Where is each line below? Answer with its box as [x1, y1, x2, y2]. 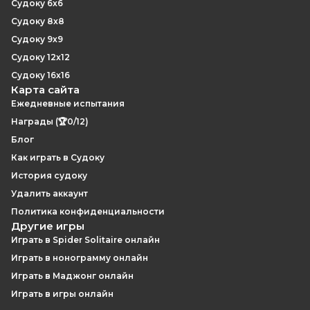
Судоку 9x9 [11, 34, 63, 44]
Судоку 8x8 [11, 16, 64, 26]
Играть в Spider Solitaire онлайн [11, 235, 160, 245]
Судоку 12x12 [11, 52, 70, 62]
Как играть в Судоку [11, 152, 104, 163]
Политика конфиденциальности [11, 206, 165, 217]
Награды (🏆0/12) [11, 116, 89, 127]
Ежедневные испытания [11, 98, 125, 109]
